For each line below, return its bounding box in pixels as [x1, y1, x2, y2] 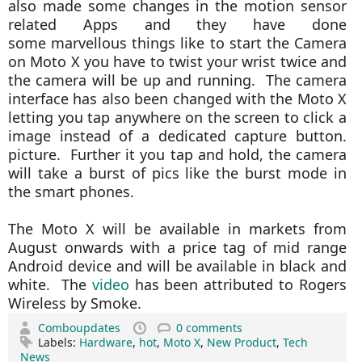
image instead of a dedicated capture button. [8, 126, 347, 145]
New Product [207, 335, 276, 350]
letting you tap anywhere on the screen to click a [8, 107, 347, 127]
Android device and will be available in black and [8, 256, 347, 276]
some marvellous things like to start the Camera [8, 33, 347, 53]
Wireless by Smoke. [8, 293, 149, 313]
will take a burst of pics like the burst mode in [8, 163, 347, 183]
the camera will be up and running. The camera [8, 70, 347, 90]
